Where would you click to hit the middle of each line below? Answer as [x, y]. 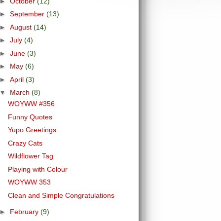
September [28, 14]
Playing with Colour [37, 169]
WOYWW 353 [29, 182]
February [25, 212]
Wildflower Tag [30, 156]
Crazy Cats [25, 143]
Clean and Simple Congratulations [61, 195]
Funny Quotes [30, 117]
